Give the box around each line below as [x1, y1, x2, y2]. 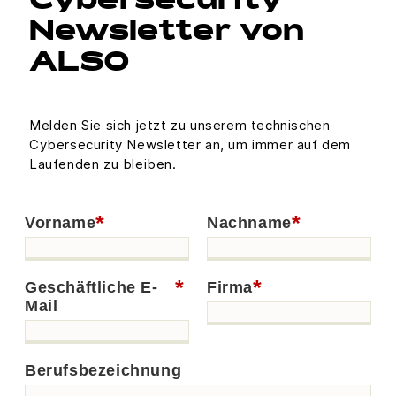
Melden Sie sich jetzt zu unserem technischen [29, 116, 331, 133]
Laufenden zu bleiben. [29, 155, 177, 172]
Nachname [207, 213, 292, 232]
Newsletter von [29, 19, 304, 47]
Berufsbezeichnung [25, 361, 182, 379]
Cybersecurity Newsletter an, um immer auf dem [29, 135, 352, 153]
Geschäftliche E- [25, 278, 158, 296]
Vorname [25, 213, 96, 232]
